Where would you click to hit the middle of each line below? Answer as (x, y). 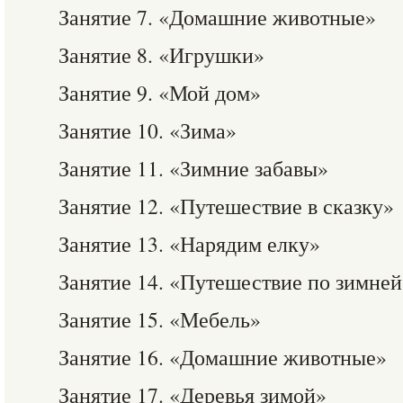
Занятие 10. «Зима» (148, 130)
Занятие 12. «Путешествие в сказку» (226, 206)
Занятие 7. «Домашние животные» (217, 17)
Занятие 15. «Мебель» (160, 319)
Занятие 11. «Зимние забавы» (193, 168)
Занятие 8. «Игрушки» (161, 55)
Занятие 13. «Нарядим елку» (189, 244)
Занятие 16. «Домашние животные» (223, 357)
